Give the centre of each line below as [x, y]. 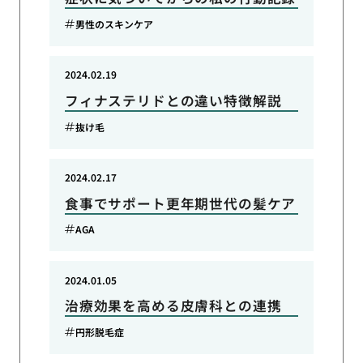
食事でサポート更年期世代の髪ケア [180, 203]
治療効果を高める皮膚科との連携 [173, 306]
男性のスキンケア [115, 23]
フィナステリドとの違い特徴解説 [173, 101]
